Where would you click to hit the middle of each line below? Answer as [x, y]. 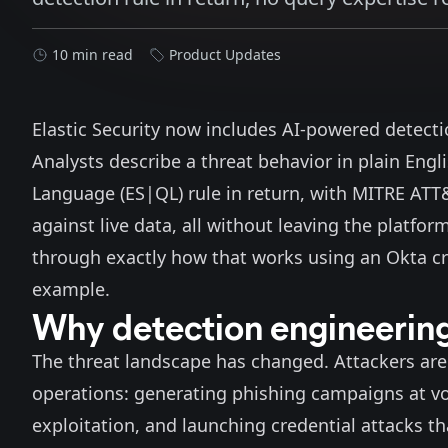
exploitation [83, 425]
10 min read [92, 54]
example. [71, 289]
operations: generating [132, 393]
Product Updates [225, 54]
